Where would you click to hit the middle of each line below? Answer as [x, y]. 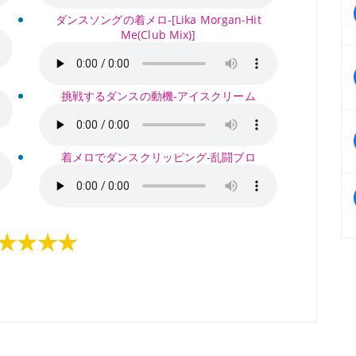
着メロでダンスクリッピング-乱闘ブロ [158, 157]
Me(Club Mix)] [159, 35]
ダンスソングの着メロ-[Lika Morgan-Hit [158, 19]
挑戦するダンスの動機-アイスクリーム [158, 96]
